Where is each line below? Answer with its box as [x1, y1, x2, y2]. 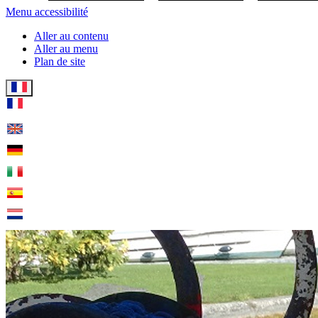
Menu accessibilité [6, 6, 88, 18]
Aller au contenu [34, 30, 109, 42]
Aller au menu [34, 43, 98, 55]
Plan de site [34, 55, 85, 67]
